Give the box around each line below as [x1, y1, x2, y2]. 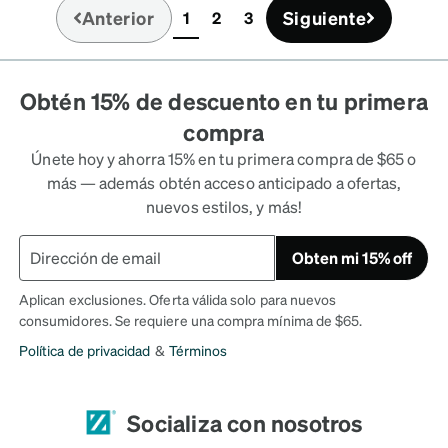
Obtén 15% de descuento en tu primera [19, 85, 429, 115]
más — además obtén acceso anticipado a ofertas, [46, 171, 402, 193]
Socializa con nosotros [127, 408, 363, 438]
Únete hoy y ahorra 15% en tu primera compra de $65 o [31, 147, 417, 169]
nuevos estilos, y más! [146, 195, 302, 217]
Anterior [81, 5, 155, 29]
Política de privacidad [19, 340, 151, 359]
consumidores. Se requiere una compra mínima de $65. [19, 310, 363, 329]
